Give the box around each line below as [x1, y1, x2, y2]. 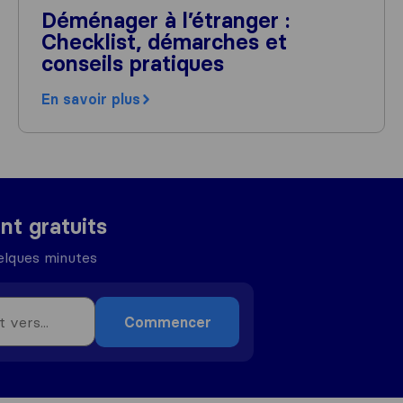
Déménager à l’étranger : [40, 7, 290, 33]
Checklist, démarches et [40, 29, 287, 55]
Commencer [123, 313, 211, 331]
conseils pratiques [40, 50, 224, 76]
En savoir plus [40, 90, 140, 108]
